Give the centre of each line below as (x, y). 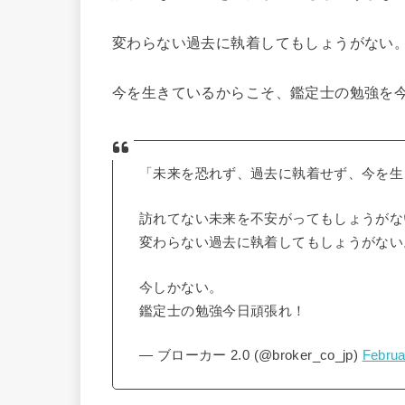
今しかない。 (181, 287)
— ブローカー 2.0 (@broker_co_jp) (251, 356)
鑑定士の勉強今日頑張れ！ (223, 311)
